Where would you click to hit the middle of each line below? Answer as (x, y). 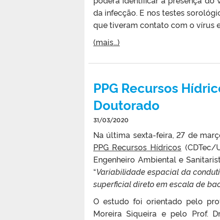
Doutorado (126, 104)
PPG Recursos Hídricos (137, 147)
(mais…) (107, 41)
